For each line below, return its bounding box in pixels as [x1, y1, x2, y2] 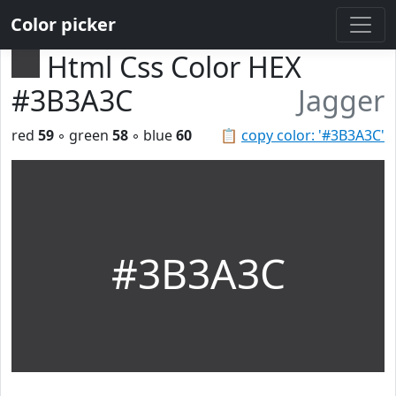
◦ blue [128, 126, 176, 145]
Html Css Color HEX [47, 48, 301, 86]
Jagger [298, 81, 385, 119]
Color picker [11, 12, 116, 36]
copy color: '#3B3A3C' [241, 126, 385, 145]
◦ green [54, 126, 112, 145]
